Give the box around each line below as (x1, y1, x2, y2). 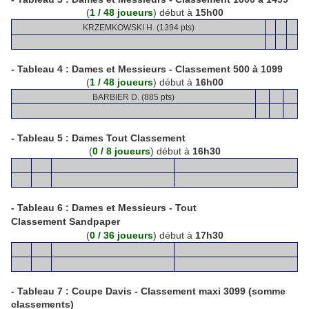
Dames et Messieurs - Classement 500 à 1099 (72, 63, 283, 74)
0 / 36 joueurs (89, 230, 153, 241)
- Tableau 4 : (11, 63, 69, 74)
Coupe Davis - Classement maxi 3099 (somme (72, 286, 286, 297)
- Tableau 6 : (11, 202, 69, 213)
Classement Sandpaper (11, 216, 120, 227)
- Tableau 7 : (11, 286, 69, 297)
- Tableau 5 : (11, 132, 69, 143)
